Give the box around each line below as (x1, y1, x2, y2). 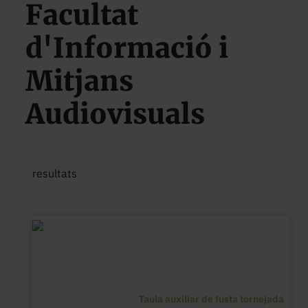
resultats (32, 166, 78, 180)
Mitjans (25, 64, 134, 98)
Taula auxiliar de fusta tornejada (138, 293, 284, 305)
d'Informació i (25, 31, 229, 65)
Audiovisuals (25, 97, 206, 131)
